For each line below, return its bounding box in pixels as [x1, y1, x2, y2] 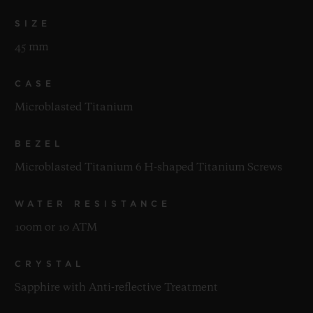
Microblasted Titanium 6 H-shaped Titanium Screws [15, 162, 282, 174]
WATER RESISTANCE [15, 200, 171, 209]
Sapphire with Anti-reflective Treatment [15, 282, 218, 294]
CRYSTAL [15, 260, 85, 269]
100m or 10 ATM [15, 222, 97, 234]
